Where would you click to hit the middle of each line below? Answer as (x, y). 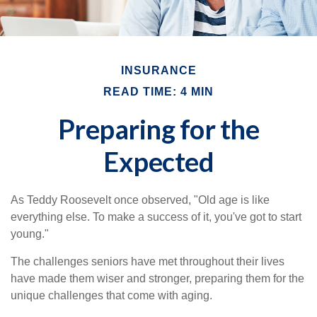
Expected (158, 161)
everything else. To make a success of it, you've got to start (156, 217)
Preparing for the (158, 129)
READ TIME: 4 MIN (158, 92)
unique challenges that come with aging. (111, 295)
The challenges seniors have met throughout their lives (148, 261)
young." (30, 234)
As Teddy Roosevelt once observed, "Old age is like (140, 200)
